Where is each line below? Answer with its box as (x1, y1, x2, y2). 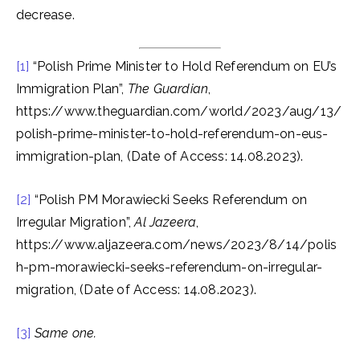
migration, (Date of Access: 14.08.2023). (16, 282, 256, 297)
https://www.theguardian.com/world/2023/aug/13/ (16, 104, 342, 119)
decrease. (16, 7, 75, 22)
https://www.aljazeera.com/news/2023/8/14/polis (16, 237, 337, 252)
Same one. (34, 325, 97, 341)
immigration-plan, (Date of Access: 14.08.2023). (16, 149, 304, 164)
